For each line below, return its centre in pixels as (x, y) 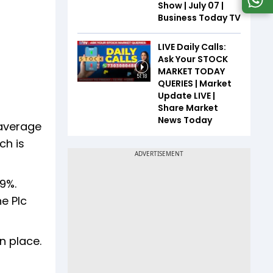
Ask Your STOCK (193, 59)
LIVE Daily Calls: (192, 47)
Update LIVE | (186, 95)
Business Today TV (199, 17)
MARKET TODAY (191, 71)
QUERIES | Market (195, 83)
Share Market (188, 108)
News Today (185, 120)
